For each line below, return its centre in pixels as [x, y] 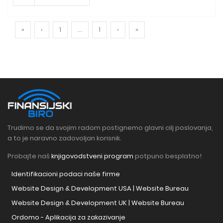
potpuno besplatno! [167, 156]
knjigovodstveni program [92, 156]
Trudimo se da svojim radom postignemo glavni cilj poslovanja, [110, 127]
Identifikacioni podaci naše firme [66, 174]
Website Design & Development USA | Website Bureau [100, 188]
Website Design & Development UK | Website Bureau [98, 203]
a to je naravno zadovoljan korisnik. [64, 138]
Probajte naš [29, 156]
